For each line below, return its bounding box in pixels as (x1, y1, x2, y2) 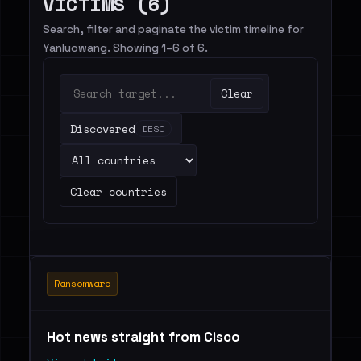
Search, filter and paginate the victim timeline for (43, 23, 304, 36)
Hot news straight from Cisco (47, 328, 243, 346)
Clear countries (70, 184, 167, 200)
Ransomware (54, 276, 110, 290)
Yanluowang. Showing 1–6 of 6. (43, 41, 208, 55)
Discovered (70, 120, 135, 137)
